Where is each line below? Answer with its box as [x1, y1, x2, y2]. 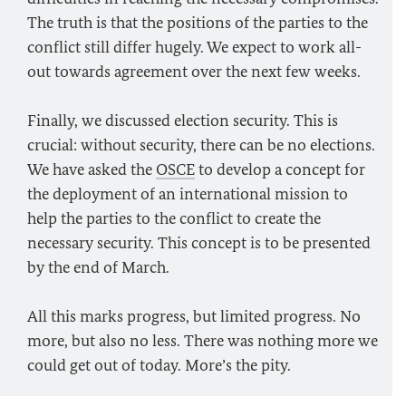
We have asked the [27, 159, 156, 179]
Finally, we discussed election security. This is [27, 111, 338, 130]
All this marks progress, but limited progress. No [27, 306, 361, 326]
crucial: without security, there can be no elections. [27, 135, 375, 155]
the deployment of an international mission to [27, 184, 348, 204]
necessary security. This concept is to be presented [27, 233, 371, 253]
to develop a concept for [195, 159, 365, 179]
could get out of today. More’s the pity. [27, 355, 291, 375]
